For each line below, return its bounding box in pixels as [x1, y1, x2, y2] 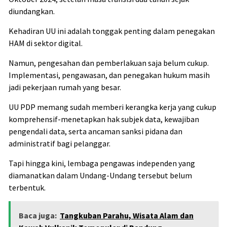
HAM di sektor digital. [9, 37, 83, 48]
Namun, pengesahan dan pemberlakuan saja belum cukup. [9, 57, 209, 68]
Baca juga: [19, 210, 57, 220]
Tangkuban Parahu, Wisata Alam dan [60, 210, 194, 220]
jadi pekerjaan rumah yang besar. [9, 82, 121, 92]
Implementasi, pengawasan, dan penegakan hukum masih [9, 69, 210, 80]
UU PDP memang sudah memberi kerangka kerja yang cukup [9, 101, 216, 112]
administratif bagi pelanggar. [9, 138, 110, 148]
